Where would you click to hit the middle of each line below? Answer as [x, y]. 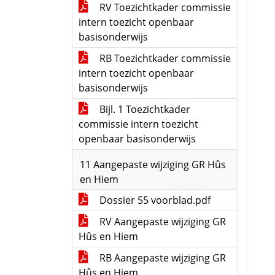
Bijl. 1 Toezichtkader [144, 109]
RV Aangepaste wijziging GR [161, 222]
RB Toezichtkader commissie [164, 58]
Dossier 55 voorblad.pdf [154, 200]
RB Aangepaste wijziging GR [161, 258]
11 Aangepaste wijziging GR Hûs [153, 165]
